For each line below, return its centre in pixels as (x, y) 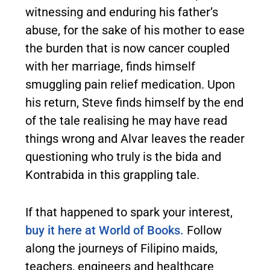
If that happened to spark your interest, (129, 212)
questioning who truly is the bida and (123, 156)
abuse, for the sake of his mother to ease (135, 30)
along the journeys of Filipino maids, (121, 248)
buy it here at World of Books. (105, 230)
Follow (203, 230)
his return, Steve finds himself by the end (134, 102)
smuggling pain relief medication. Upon (130, 84)
